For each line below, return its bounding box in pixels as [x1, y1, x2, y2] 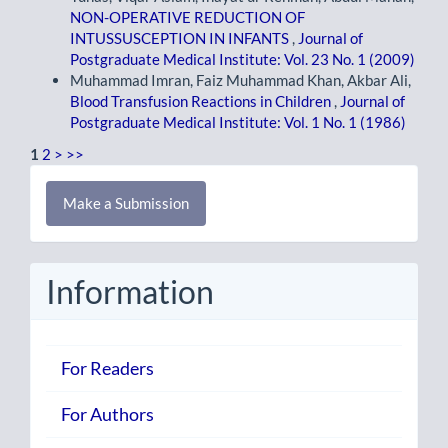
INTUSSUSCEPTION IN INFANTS [70, 29, 292, 48]
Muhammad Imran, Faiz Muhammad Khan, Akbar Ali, [70, 71, 411, 90]
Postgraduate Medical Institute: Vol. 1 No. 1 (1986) [70, 113, 406, 132]
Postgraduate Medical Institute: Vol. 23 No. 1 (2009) [70, 50, 415, 69]
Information [46, 271, 214, 311]
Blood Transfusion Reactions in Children [70, 92, 334, 111]
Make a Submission [63, 193, 189, 212]
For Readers [61, 357, 154, 380]
